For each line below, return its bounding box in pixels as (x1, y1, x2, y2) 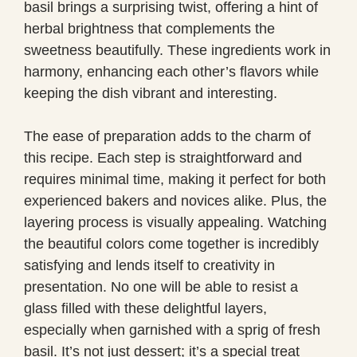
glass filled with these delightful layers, (24, 300, 267, 316)
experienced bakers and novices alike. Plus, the (24, 192, 327, 209)
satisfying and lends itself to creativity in (24, 257, 275, 273)
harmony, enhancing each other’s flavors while (24, 63, 319, 80)
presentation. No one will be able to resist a (24, 278, 298, 295)
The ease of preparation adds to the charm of (24, 127, 311, 144)
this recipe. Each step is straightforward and (24, 149, 302, 166)
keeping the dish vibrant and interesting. (24, 84, 277, 101)
